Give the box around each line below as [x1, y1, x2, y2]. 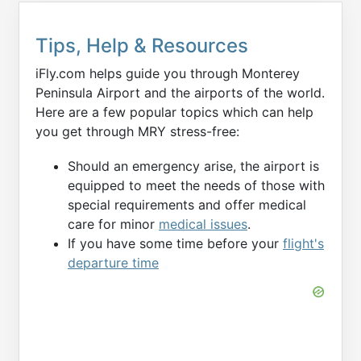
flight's [283, 235, 324, 252]
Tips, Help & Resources [35, 34, 248, 58]
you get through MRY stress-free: [35, 123, 239, 140]
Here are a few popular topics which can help [35, 104, 313, 121]
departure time [68, 255, 159, 272]
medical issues [159, 216, 247, 233]
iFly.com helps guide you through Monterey [35, 65, 300, 82]
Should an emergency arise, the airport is [68, 158, 319, 175]
